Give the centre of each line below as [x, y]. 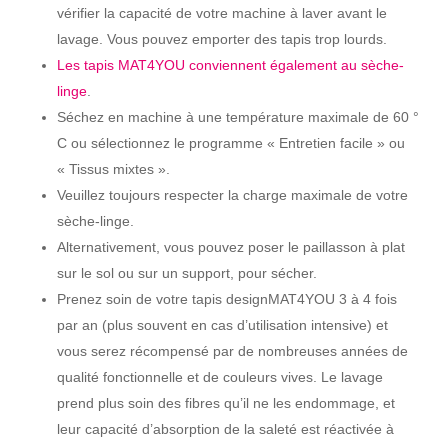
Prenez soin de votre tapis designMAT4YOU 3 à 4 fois [226, 298]
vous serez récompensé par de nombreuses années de [232, 350]
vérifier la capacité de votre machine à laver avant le [221, 12]
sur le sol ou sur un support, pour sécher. [186, 272]
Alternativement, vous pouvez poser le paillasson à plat [230, 246]
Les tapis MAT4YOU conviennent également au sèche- [230, 64]
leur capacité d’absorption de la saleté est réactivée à [225, 428]
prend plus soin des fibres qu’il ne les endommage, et [225, 402]
